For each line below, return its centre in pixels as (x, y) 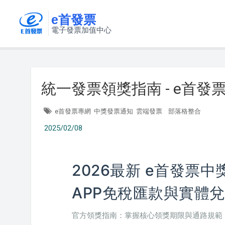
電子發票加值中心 (81, 30)
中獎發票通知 (114, 111)
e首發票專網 (73, 111)
